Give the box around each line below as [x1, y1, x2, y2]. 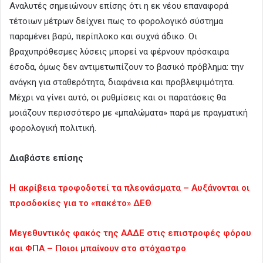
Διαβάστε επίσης [9, 152, 83, 163]
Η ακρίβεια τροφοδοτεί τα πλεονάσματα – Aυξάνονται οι [9, 182, 249, 193]
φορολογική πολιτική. [9, 122, 96, 133]
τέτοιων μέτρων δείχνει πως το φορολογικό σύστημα [9, 15, 223, 26]
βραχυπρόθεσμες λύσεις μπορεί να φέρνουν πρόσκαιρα [9, 46, 229, 57]
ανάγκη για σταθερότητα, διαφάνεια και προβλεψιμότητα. [9, 76, 234, 87]
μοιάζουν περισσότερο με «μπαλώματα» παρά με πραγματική [9, 107, 248, 118]
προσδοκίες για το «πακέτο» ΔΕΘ [9, 197, 151, 208]
